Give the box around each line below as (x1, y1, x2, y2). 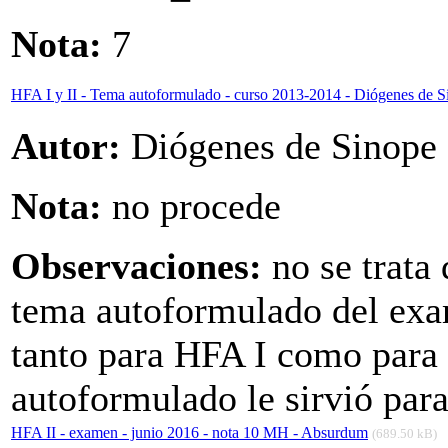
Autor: (11, 125, 121, 168)
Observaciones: (11, 245, 262, 288)
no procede (102, 185, 281, 228)
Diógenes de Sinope (121, 125, 437, 168)
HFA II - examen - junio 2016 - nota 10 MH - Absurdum (11, 424, 368, 442)
